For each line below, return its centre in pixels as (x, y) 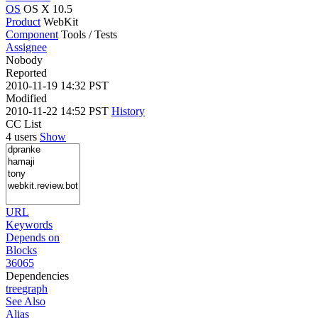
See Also (26, 301)
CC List (23, 124)
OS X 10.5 (48, 9)
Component (32, 34)
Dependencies (37, 275)
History (128, 111)
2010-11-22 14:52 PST (59, 111)
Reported (26, 72)
